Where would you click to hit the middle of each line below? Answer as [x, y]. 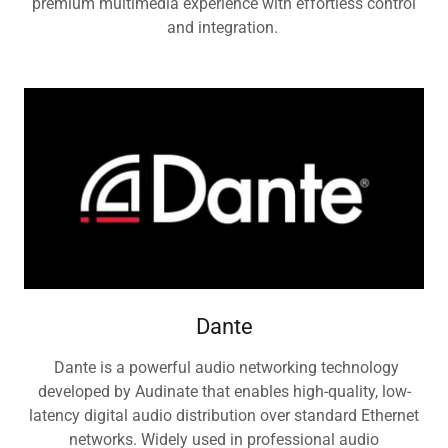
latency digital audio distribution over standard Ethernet [224, 415]
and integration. [224, 28]
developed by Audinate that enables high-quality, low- [224, 391]
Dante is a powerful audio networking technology [224, 367]
